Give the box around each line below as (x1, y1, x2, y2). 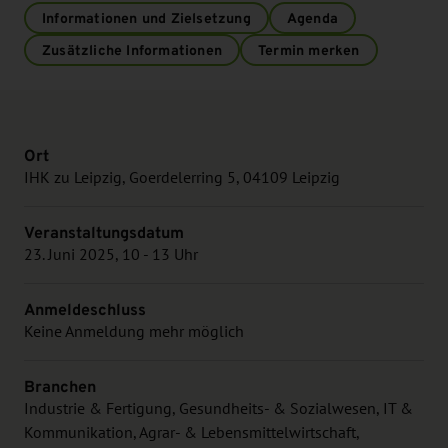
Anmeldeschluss (24, 297, 146, 321)
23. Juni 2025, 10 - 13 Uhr (24, 245, 198, 264)
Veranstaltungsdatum (24, 220, 184, 244)
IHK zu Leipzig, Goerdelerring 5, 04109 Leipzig (24, 168, 340, 187)
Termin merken (258, 39, 360, 60)
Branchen (24, 374, 96, 398)
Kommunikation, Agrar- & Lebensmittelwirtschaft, (24, 423, 360, 442)
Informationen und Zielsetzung (42, 7, 251, 28)
